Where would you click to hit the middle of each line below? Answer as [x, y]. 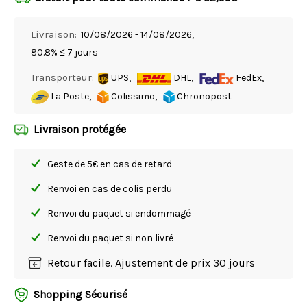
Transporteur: [62, 78]
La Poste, [70, 97]
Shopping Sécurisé [81, 295]
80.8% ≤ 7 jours [64, 53]
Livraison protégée [80, 130]
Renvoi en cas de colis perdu [110, 189]
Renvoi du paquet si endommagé [119, 214]
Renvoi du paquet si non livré [110, 238]
